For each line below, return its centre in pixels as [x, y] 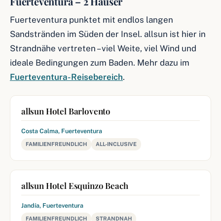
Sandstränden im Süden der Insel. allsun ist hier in [108, 34]
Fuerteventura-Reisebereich [66, 77]
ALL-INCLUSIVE [116, 144]
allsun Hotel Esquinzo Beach [75, 185]
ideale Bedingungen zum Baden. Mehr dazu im [100, 63]
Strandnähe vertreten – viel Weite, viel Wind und [103, 48]
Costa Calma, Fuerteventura [62, 131]
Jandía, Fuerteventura [52, 205]
